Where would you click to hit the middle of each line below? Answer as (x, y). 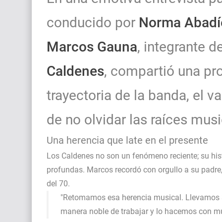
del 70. (58, 183)
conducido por (93, 22)
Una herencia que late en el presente (127, 140)
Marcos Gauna (92, 47)
